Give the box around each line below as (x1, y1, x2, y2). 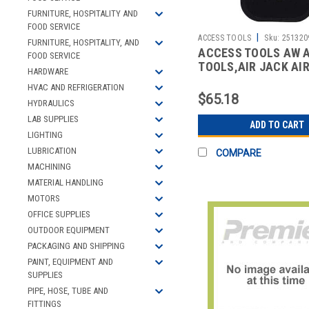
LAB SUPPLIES (28, 114, 79, 124)
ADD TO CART (249, 119, 304, 131)
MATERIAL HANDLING (28, 177, 103, 188)
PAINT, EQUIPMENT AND (28, 257, 113, 267)
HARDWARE (28, 66, 68, 77)
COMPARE (216, 148, 262, 159)
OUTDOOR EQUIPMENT (28, 225, 110, 235)
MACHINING (28, 161, 71, 172)
